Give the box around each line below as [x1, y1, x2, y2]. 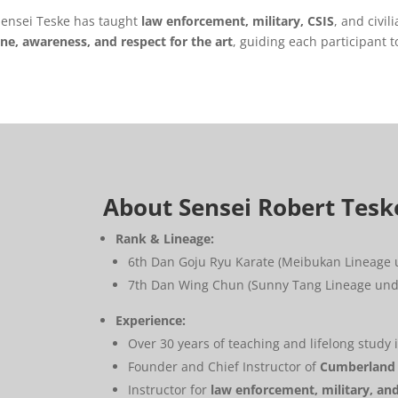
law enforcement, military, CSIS [141, 12, 335, 30]
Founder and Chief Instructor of [128, 357, 321, 375]
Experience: [115, 311, 187, 329]
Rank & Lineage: [115, 229, 215, 247]
